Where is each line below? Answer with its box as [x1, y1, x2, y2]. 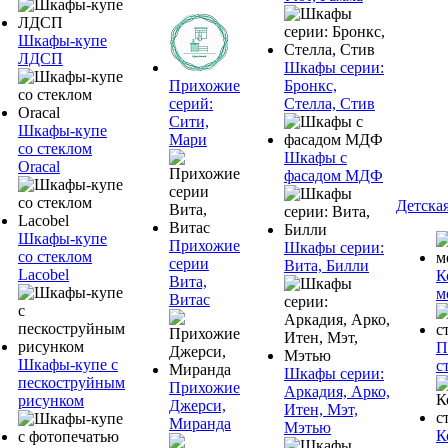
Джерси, [169, 397, 226, 414]
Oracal [18, 158, 60, 175]
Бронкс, [284, 77, 337, 94]
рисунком [18, 392, 84, 409]
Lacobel [18, 266, 69, 283]
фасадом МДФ [284, 167, 383, 184]
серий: [169, 95, 213, 112]
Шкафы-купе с [18, 356, 118, 373]
